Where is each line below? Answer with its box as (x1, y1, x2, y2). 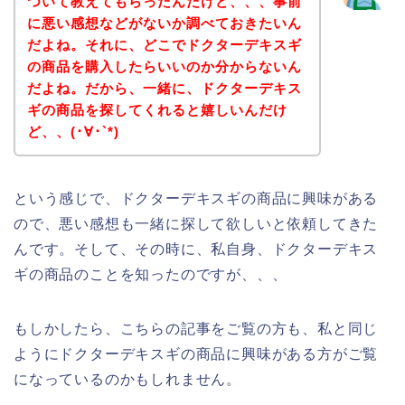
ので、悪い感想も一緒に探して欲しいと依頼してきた (14, 215, 379, 231)
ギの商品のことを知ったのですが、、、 (14, 266, 287, 282)
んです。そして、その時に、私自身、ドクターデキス (14, 240, 379, 257)
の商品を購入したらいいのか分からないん (26, 58, 302, 74)
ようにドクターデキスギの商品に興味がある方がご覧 (14, 345, 379, 362)
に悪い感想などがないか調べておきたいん (26, 14, 302, 31)
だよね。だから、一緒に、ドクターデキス (26, 80, 302, 96)
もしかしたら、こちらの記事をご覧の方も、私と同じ (14, 320, 379, 336)
